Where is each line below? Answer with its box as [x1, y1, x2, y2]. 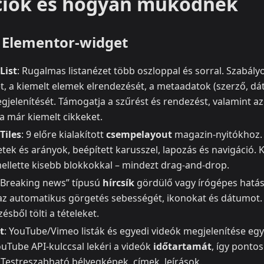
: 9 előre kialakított [21, 128, 106, 141]
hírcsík [103, 176, 134, 190]
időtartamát [153, 240, 212, 253]
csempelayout [106, 128, 172, 141]
